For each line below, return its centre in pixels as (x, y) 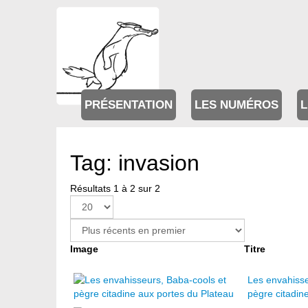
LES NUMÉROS (236, 105)
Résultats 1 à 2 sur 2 (115, 188)
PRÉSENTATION (129, 105)
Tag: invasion (135, 163)
